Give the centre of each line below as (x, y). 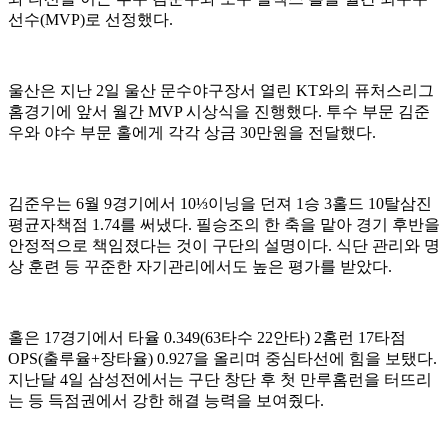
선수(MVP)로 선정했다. (90, 20)
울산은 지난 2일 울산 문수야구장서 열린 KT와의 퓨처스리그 (221, 91)
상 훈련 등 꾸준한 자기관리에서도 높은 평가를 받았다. (200, 267)
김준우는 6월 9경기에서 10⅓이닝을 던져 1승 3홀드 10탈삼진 (220, 204)
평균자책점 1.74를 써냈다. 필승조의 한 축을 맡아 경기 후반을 (224, 225)
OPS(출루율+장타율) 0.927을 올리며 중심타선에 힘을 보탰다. (222, 359)
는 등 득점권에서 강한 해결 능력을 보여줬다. (166, 401)
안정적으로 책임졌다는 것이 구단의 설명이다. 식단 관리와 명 (224, 246)
